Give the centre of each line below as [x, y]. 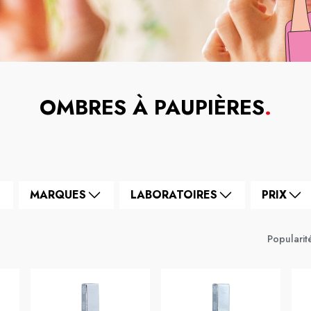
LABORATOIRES [174, 195]
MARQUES [58, 195]
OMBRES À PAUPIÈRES [152, 107]
